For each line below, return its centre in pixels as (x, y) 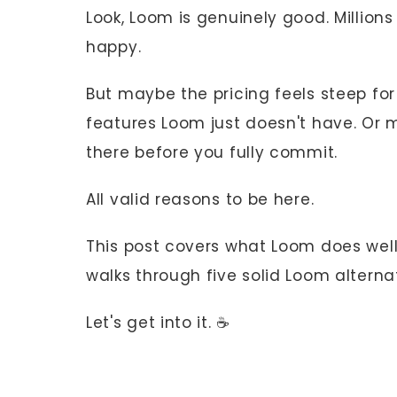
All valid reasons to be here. (200, 199)
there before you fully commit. (212, 152)
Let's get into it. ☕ (158, 322)
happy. (114, 47)
